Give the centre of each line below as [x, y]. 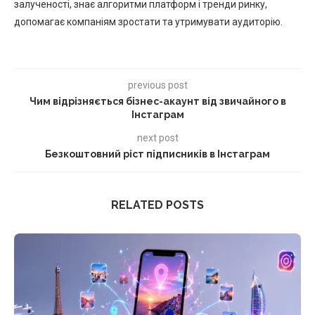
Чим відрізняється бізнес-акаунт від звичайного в [157, 101]
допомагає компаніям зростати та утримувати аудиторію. [148, 21]
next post [157, 137]
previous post [157, 85]
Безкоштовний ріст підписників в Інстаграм [157, 154]
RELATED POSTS [157, 205]
